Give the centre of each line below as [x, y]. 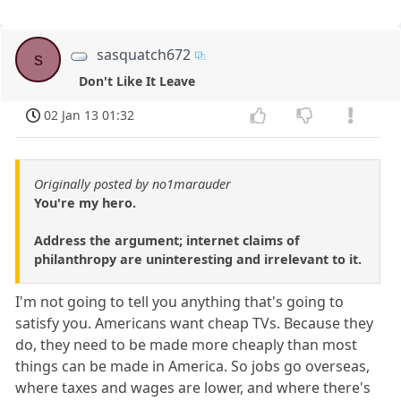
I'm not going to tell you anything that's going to [180, 301]
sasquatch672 [144, 54]
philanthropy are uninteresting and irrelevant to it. [198, 259]
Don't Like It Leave [137, 81]
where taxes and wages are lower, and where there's [193, 387]
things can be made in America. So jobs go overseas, [193, 366]
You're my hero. [85, 202]
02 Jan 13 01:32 [90, 115]
